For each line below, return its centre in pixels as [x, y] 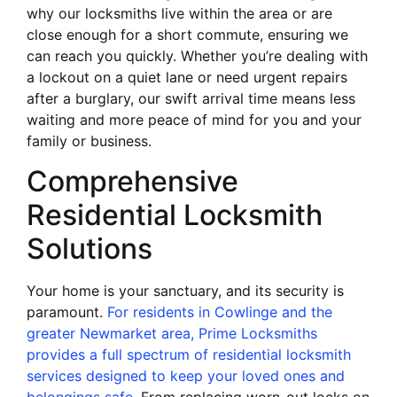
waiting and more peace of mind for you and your [194, 120]
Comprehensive [132, 181]
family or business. [89, 141]
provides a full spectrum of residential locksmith [189, 354]
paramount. [67, 311]
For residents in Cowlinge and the [220, 311]
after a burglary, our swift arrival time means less [191, 99]
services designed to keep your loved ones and [186, 375]
